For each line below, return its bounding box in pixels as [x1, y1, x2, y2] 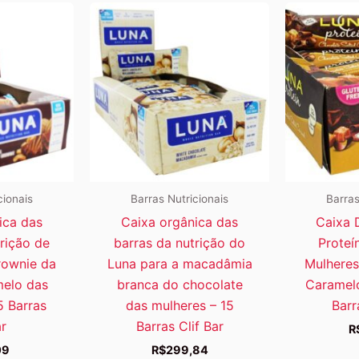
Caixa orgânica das [121, 213, 238, 230]
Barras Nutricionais [131, 192, 228, 205]
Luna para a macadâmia [107, 255, 252, 272]
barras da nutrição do [114, 234, 245, 251]
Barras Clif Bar [135, 317, 224, 334]
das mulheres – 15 [125, 296, 234, 313]
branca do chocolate [116, 276, 243, 292]
